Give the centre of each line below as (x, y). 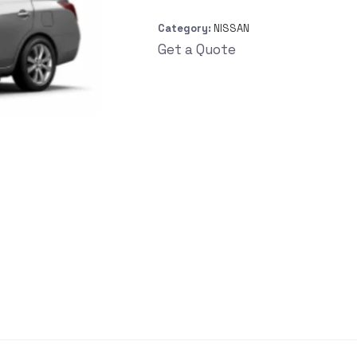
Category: (186, 28)
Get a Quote (197, 49)
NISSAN (232, 28)
